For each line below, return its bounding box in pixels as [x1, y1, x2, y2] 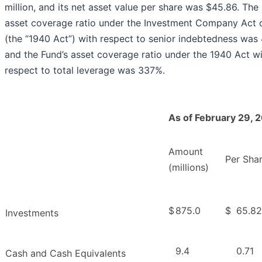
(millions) [168, 161, 209, 174]
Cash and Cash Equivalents [5, 247, 126, 260]
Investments [5, 207, 58, 219]
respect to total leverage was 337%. [5, 64, 165, 77]
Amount [168, 146, 203, 158]
